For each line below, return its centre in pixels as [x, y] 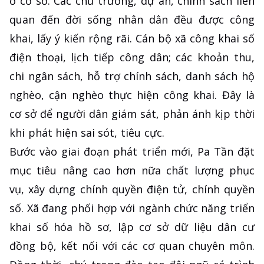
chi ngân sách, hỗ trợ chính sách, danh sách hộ [132, 76]
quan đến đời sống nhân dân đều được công [132, 20]
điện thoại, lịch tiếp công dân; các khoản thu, [132, 57]
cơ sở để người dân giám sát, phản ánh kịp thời [132, 114]
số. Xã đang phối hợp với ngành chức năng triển [132, 208]
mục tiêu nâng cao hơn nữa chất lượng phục [132, 171]
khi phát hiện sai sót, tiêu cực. [87, 133]
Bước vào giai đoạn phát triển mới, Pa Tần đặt [132, 152]
